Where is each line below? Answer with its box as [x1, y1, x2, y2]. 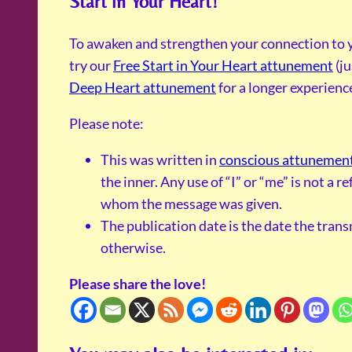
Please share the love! [69, 275, 206, 293]
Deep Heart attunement [69, 79, 216, 97]
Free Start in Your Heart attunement [113, 57, 333, 75]
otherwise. [101, 239, 166, 257]
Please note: [69, 115, 144, 133]
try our [69, 57, 113, 75]
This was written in [101, 151, 219, 169]
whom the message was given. [101, 195, 282, 213]
